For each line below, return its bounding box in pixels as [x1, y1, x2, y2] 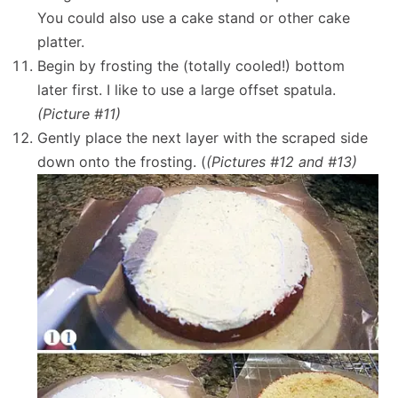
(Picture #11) [37, 104, 122, 123]
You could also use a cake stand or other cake [37, 8, 351, 27]
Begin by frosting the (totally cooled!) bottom [37, 56, 346, 75]
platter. [37, 32, 85, 51]
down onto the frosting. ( [37, 152, 207, 171]
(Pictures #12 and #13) [206, 152, 358, 171]
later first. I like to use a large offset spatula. [37, 80, 337, 99]
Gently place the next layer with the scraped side [37, 128, 369, 147]
